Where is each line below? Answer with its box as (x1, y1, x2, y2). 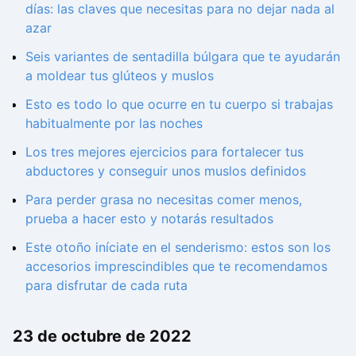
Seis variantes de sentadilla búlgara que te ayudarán (25, 48, 340, 64)
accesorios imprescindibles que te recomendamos (25, 258, 327, 274)
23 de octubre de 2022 (13, 327, 192, 346)
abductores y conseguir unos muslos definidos (25, 163, 306, 179)
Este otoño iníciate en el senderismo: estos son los (25, 239, 331, 255)
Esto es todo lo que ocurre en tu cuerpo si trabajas (25, 96, 333, 112)
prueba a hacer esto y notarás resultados (25, 211, 273, 226)
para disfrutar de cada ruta (25, 277, 188, 293)
